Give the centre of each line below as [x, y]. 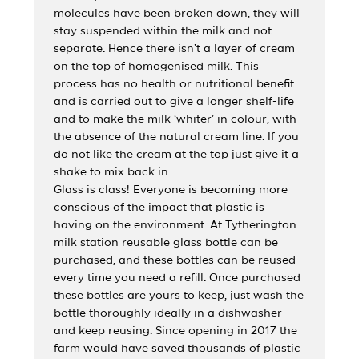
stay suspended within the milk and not [163, 31]
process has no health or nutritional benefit [174, 84]
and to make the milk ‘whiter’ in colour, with [175, 119]
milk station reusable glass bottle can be [166, 242]
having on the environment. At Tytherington [175, 225]
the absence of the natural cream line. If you [177, 137]
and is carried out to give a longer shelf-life [174, 101]
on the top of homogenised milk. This [157, 66]
